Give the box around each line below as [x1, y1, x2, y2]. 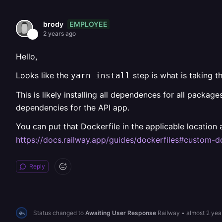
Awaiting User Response [85, 209, 156, 217]
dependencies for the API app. [16, 103, 129, 112]
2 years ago [43, 30, 76, 37]
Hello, [16, 52, 37, 61]
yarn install [71, 71, 130, 80]
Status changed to [33, 209, 85, 217]
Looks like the [16, 70, 71, 80]
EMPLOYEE [69, 19, 108, 28]
